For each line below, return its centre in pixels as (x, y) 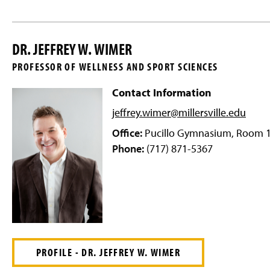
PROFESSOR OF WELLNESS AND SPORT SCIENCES (115, 67)
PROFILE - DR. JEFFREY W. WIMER (108, 252)
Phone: (128, 148)
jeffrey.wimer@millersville (169, 112)
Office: (127, 133)
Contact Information (162, 92)
